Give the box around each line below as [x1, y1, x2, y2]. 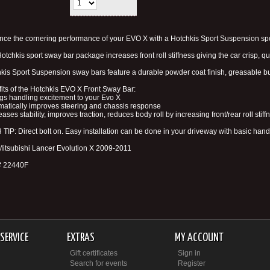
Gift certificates [70, 249, 118, 257]
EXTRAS [67, 232, 95, 243]
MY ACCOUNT [174, 232, 224, 243]
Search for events [70, 259, 128, 268]
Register [177, 259, 206, 268]
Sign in [177, 249, 201, 257]
